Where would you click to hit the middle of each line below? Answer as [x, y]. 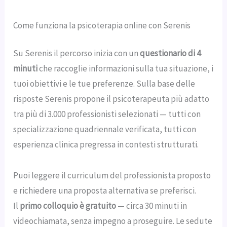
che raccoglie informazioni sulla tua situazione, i [126, 69]
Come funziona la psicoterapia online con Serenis [102, 25]
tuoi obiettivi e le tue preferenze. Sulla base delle [104, 84]
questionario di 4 [171, 53]
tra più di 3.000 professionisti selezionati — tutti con [107, 114]
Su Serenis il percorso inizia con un [77, 53]
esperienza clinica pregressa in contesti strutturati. [106, 145]
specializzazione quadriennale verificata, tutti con [105, 129]
